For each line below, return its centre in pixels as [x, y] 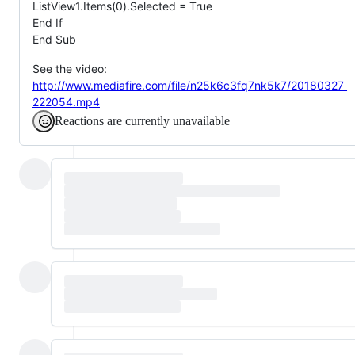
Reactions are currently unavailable [142, 120]
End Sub [54, 39]
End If [48, 22]
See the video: [70, 68]
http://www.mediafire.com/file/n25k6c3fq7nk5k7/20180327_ [190, 85]
